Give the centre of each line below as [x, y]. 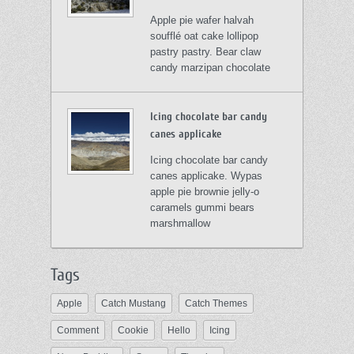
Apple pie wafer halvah [202, 20]
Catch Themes [216, 303]
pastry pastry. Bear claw [206, 51]
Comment [78, 330]
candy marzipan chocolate [211, 67]
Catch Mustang [134, 303]
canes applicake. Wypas [207, 175]
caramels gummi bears [203, 207]
